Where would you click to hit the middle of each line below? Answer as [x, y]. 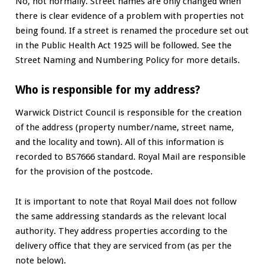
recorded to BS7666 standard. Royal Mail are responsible [130, 157]
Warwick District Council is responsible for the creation [128, 113]
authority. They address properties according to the [121, 231]
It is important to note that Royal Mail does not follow [126, 201]
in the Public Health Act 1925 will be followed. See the [123, 45]
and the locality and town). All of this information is [119, 142]
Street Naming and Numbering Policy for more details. [127, 60]
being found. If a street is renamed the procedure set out [132, 30]
